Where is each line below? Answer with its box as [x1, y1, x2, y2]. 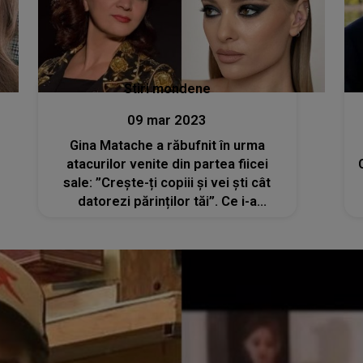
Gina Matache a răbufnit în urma [69, 137, 265, 153]
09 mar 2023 [127, 112, 207, 128]
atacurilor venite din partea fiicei [66, 156, 268, 172]
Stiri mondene [123, 80, 211, 96]
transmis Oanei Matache [92, 211, 242, 228]
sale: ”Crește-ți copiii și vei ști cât [63, 174, 271, 190]
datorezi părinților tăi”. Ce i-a [77, 193, 257, 209]
